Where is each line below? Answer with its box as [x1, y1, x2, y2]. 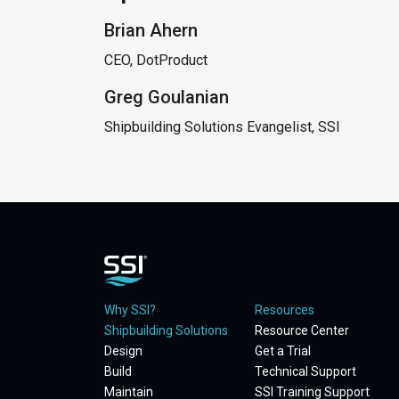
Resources [255, 303, 314, 317]
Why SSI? [104, 303, 156, 317]
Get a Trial [255, 344, 311, 358]
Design [104, 344, 142, 358]
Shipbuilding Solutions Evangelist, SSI [104, 118, 344, 135]
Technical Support [255, 364, 356, 379]
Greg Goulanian [104, 86, 229, 108]
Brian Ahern [104, 20, 198, 41]
